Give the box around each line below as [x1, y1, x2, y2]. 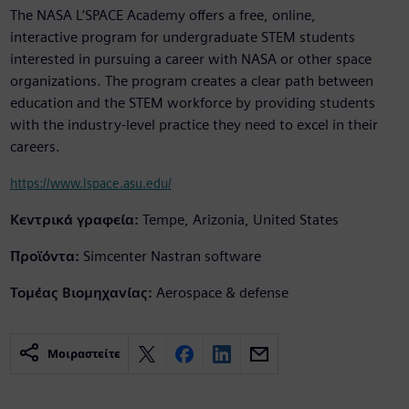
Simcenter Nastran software [82, 247, 261, 266]
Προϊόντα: [9, 247, 79, 266]
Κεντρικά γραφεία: [9, 211, 139, 229]
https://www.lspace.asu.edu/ [9, 175, 172, 192]
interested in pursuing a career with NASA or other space [9, 50, 372, 68]
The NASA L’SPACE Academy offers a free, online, [9, 6, 316, 25]
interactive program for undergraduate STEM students [9, 28, 355, 47]
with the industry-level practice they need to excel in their [9, 116, 378, 134]
